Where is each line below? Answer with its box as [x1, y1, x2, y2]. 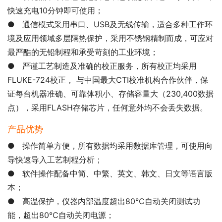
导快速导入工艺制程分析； [7, 154, 103, 165]
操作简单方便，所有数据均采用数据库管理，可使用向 [22, 140, 213, 151]
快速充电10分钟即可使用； [7, 5, 103, 15]
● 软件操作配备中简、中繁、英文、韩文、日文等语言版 [7, 168, 213, 178]
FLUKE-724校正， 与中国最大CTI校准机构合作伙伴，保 [7, 74, 208, 85]
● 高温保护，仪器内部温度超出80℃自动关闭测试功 [7, 196, 200, 206]
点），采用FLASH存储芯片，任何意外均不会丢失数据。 [7, 102, 208, 112]
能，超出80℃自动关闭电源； [7, 210, 114, 220]
